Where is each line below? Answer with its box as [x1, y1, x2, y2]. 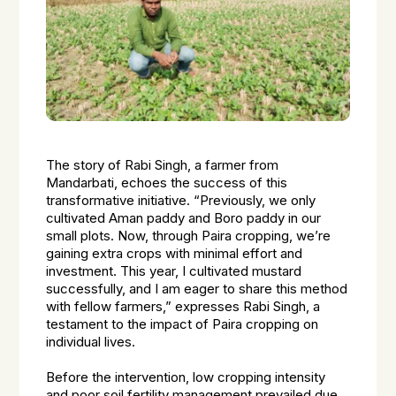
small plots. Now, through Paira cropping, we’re [46, 228, 331, 244]
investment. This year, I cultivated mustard [46, 263, 302, 279]
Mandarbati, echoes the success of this [46, 175, 288, 191]
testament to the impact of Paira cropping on [46, 316, 319, 332]
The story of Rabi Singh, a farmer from [46, 157, 279, 173]
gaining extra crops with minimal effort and [46, 246, 303, 262]
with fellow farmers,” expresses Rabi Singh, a [46, 299, 321, 315]
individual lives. [46, 334, 136, 350]
